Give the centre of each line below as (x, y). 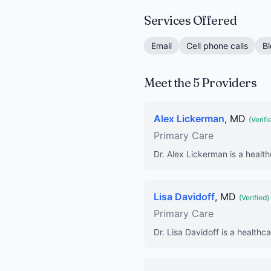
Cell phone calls (217, 46)
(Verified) (254, 198)
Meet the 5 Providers (200, 83)
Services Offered (190, 20)
